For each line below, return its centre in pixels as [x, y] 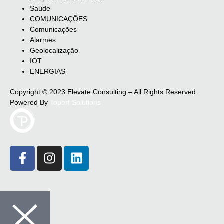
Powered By [30, 102]
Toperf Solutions [75, 102]
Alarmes [43, 40]
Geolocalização [54, 50]
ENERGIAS [48, 71]
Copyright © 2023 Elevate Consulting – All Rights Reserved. [104, 92]
